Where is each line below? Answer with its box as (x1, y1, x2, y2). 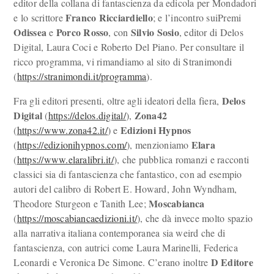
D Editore (210, 255, 253, 269)
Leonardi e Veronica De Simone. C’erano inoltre (13, 256, 211, 268)
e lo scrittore (13, 11, 66, 24)
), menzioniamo (127, 138, 191, 151)
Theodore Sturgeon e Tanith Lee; (13, 197, 149, 210)
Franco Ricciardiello (65, 10, 153, 24)
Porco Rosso (56, 25, 109, 39)
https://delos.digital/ (48, 109, 126, 122)
